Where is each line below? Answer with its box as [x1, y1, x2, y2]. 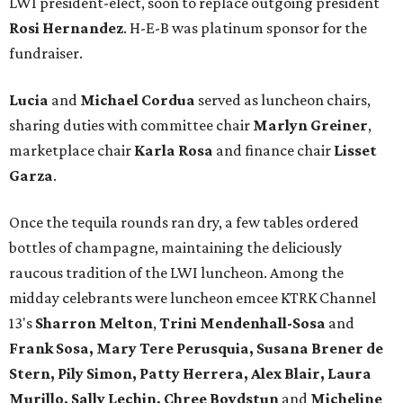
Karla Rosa [134, 141, 213, 160]
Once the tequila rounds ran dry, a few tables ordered [9, 213, 359, 232]
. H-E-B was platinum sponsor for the [123, 19, 367, 38]
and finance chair [213, 141, 331, 160]
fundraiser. [9, 44, 83, 63]
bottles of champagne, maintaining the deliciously [9, 238, 342, 257]
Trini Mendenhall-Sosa [159, 314, 328, 333]
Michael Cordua [80, 91, 195, 110]
